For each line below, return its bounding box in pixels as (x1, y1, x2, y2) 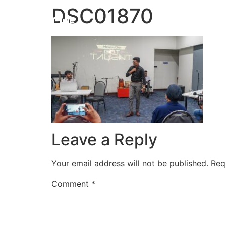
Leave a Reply (51, 130, 157, 150)
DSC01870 (51, 4, 153, 28)
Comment (51, 179, 91, 189)
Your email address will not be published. (51, 158, 208, 169)
